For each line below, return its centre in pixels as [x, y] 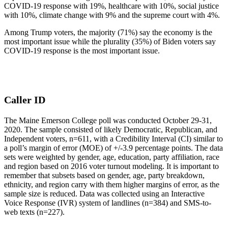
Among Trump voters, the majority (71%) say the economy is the [108, 32]
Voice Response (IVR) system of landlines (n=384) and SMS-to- [108, 203]
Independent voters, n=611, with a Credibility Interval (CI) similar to [113, 138]
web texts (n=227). [34, 212]
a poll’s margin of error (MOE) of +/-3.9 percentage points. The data [113, 148]
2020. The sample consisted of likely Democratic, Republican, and [111, 129]
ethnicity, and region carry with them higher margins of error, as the [112, 184]
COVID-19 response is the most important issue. [83, 50]
